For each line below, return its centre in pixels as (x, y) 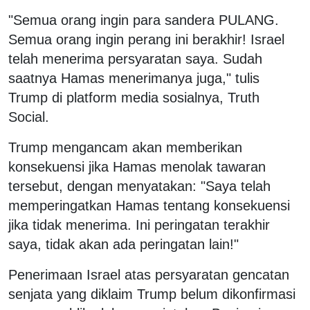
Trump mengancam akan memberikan (125, 147)
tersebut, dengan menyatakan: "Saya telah (139, 186)
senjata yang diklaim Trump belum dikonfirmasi (152, 294)
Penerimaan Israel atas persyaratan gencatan (149, 274)
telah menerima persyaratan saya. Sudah (135, 58)
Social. (29, 117)
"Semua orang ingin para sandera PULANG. (144, 20)
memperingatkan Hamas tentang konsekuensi (149, 205)
